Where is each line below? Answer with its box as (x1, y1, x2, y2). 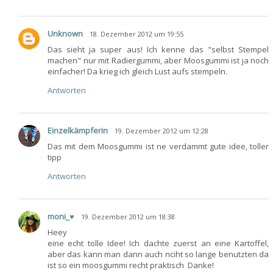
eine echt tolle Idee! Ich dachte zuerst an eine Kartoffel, (48, 238, 269, 249)
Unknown (48, 27, 83, 39)
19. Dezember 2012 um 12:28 (115, 126, 208, 135)
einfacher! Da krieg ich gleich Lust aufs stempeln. (48, 65, 229, 77)
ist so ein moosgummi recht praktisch (48, 260, 186, 271)
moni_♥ (48, 211, 74, 222)
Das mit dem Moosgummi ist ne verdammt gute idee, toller (48, 141, 269, 152)
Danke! (186, 260, 214, 271)
